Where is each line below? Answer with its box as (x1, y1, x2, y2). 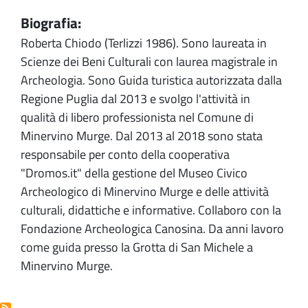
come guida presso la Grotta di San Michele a (21, 238, 253, 256)
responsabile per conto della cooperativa (21, 145, 230, 164)
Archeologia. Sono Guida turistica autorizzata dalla (21, 71, 282, 89)
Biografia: (21, 12, 81, 34)
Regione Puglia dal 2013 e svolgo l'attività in (21, 89, 250, 108)
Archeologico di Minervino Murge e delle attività (21, 182, 269, 201)
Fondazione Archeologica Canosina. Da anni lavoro (21, 219, 284, 238)
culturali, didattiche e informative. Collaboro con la (21, 201, 281, 219)
